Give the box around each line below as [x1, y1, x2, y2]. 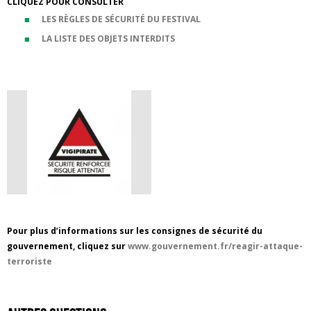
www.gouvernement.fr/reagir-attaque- [128, 240, 303, 252]
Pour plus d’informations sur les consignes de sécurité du [7, 225, 262, 237]
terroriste [7, 255, 52, 267]
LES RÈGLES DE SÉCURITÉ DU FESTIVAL [42, 13, 201, 25]
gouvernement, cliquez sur [7, 240, 128, 252]
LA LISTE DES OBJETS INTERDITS [42, 33, 175, 44]
